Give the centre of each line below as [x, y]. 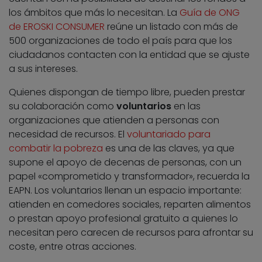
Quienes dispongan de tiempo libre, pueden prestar [127, 92]
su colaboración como [63, 106]
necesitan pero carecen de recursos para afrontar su [131, 233]
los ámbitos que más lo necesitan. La [94, 13]
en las [186, 106]
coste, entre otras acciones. [73, 247]
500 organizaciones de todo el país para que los [120, 41]
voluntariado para [169, 135]
